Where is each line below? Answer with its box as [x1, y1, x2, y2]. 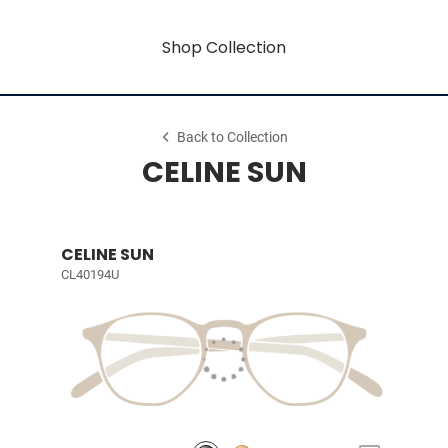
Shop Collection [162, 35, 286, 59]
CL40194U [60, 267, 119, 282]
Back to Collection [177, 129, 289, 146]
